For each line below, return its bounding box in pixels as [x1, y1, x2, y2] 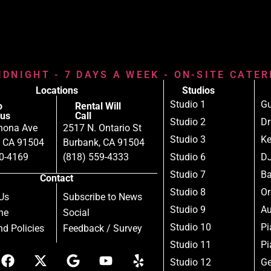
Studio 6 [169, 151, 206, 163]
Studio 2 [169, 116, 206, 128]
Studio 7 [169, 169, 206, 181]
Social [63, 206, 90, 218]
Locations [35, 85, 78, 97]
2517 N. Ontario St [63, 122, 142, 134]
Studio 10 [169, 221, 211, 233]
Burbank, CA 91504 [63, 137, 145, 149]
